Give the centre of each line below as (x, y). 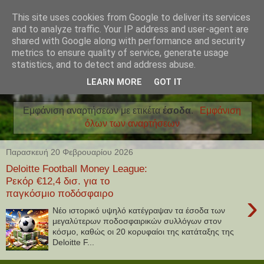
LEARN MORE (114, 82)
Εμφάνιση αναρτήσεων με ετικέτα (93, 110)
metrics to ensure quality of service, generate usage (120, 53)
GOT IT (168, 82)
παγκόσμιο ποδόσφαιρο (60, 194)
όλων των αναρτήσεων (132, 123)
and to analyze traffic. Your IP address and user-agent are (130, 29)
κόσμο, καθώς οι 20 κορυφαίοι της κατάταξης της (143, 231)
